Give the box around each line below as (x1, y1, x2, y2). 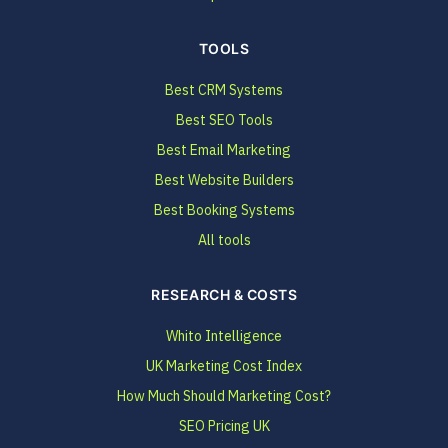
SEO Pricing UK (178, 417, 270, 435)
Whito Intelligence (166, 327, 282, 345)
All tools (197, 231, 251, 249)
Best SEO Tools (175, 111, 273, 129)
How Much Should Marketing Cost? (117, 387, 331, 405)
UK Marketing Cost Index (146, 357, 302, 375)
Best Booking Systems (153, 201, 295, 219)
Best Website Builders (154, 171, 294, 189)
